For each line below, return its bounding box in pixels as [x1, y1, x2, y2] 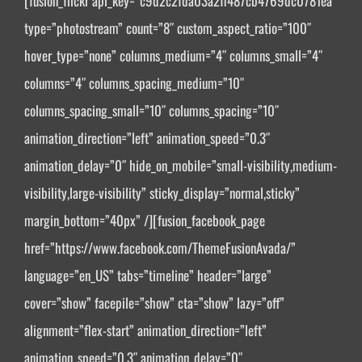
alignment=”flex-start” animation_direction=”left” [24, 320, 267, 341]
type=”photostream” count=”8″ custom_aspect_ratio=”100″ [24, 18, 311, 39]
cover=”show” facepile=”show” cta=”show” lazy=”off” [24, 293, 284, 314]
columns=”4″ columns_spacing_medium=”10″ [24, 73, 244, 94]
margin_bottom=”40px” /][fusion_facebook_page [24, 210, 265, 231]
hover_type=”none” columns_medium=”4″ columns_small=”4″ [24, 45, 322, 66]
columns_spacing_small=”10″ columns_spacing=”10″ [24, 100, 279, 121]
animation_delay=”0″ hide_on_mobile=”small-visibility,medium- [24, 155, 337, 176]
